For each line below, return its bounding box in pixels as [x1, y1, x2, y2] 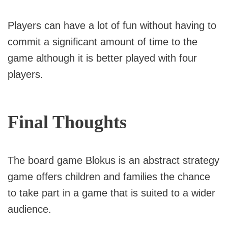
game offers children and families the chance [8, 171, 210, 183]
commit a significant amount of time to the [8, 36, 197, 48]
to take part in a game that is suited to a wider [8, 187, 215, 199]
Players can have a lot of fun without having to [8, 20, 216, 32]
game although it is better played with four [8, 52, 197, 64]
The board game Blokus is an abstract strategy [8, 155, 219, 166]
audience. [8, 204, 51, 215]
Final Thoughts [8, 112, 127, 133]
